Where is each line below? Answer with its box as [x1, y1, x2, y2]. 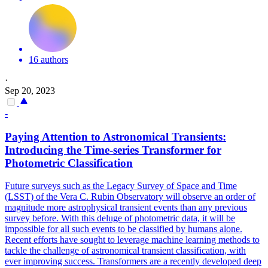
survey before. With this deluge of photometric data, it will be [5, 213, 235, 224]
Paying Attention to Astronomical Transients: [5, 130, 226, 143]
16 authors [29, 54, 68, 65]
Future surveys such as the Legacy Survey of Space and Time [5, 181, 237, 191]
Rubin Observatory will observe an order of [89, 191, 255, 202]
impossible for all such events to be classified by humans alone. [5, 224, 242, 234]
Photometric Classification [5, 156, 133, 169]
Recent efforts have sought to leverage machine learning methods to [5, 234, 260, 245]
